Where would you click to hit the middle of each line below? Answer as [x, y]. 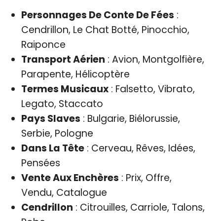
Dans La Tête [53, 148]
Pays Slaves [51, 118]
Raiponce [43, 44]
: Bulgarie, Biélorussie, [130, 118]
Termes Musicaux [65, 89]
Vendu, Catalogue [64, 192]
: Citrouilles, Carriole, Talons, [139, 207]
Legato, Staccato [62, 104]
